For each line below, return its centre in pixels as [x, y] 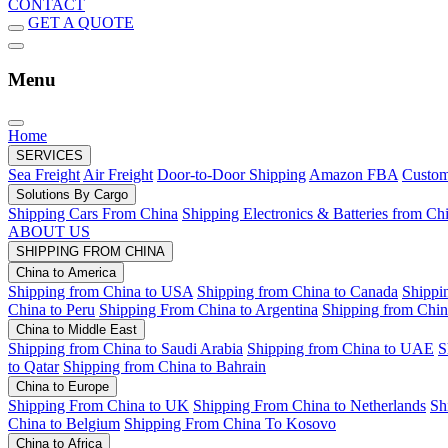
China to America [66, 273]
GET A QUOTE [81, 22]
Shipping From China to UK [98, 406]
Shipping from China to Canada [297, 292]
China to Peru [51, 310]
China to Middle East [76, 330]
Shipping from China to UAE [340, 349]
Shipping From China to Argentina [208, 310]
